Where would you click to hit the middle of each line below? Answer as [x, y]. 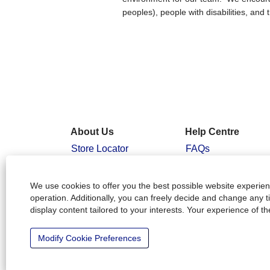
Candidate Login [221, 167]
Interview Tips [215, 185]
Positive [88, 175]
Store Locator [100, 149]
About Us [92, 131]
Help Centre [212, 131]
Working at [94, 210]
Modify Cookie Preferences [89, 238]
